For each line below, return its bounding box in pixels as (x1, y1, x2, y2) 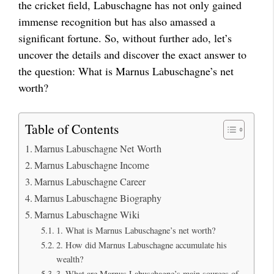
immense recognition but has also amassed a (18, 14, 215, 29)
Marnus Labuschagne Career (34, 175, 146, 188)
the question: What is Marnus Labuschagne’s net (18, 64, 234, 78)
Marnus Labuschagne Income (34, 158, 150, 172)
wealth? (56, 253, 83, 265)
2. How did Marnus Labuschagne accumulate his (56, 239, 227, 251)
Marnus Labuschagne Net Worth (34, 142, 162, 155)
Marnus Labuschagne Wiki (34, 208, 141, 221)
